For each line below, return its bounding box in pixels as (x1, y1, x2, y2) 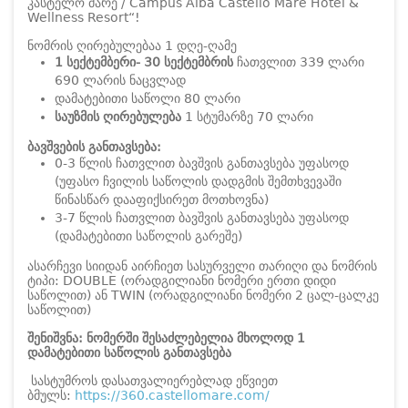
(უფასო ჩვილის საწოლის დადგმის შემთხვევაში (55, 174, 342, 189)
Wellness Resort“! (27, 10, 140, 25)
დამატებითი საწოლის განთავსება (27, 345, 231, 361)
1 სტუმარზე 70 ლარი (181, 109, 313, 125)
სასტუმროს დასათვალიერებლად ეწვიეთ (27, 373, 278, 389)
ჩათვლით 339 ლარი (233, 55, 364, 70)
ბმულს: (27, 388, 75, 403)
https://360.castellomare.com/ (75, 388, 270, 403)
